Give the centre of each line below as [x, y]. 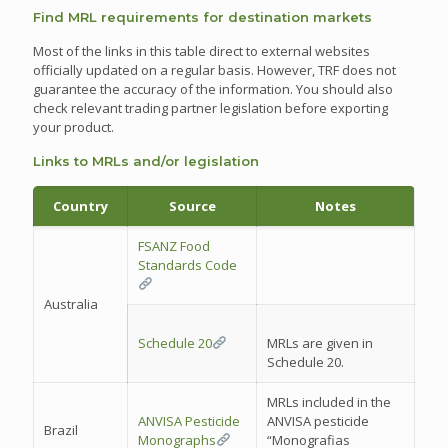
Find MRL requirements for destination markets [202, 17]
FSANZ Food [174, 246]
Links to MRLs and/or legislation [146, 161]
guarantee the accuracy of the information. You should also [213, 89]
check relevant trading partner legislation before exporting [210, 108]
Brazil [61, 430]
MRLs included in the [329, 402]
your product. [73, 127]
